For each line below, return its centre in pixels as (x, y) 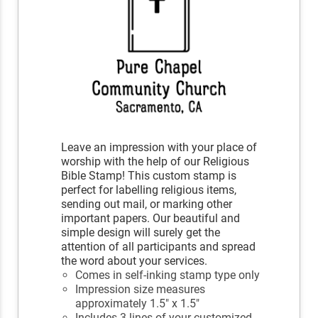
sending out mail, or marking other (147, 204)
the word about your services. (135, 261)
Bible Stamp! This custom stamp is (149, 176)
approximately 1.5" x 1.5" (138, 304)
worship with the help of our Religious (155, 162)
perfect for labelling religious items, (149, 190)
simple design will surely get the (141, 233)
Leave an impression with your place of (159, 148)
